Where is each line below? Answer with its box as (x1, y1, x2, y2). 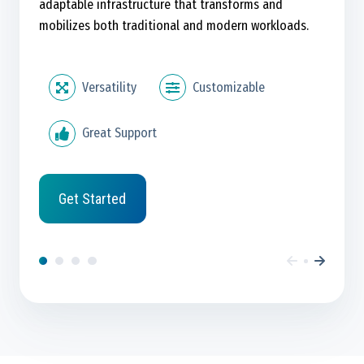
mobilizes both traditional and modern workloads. (39, 18, 309, 34)
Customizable (193, 79, 266, 95)
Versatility (82, 79, 137, 95)
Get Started (58, 189, 127, 207)
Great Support (82, 125, 158, 141)
